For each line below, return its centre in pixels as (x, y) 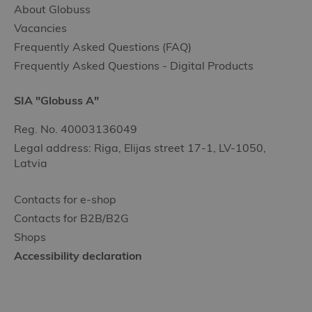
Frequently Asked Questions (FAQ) (103, 47)
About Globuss (52, 9)
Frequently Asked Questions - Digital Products (134, 66)
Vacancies (40, 28)
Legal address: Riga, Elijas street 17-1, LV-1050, (140, 148)
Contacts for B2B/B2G (71, 218)
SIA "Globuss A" (56, 101)
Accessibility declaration (78, 256)
